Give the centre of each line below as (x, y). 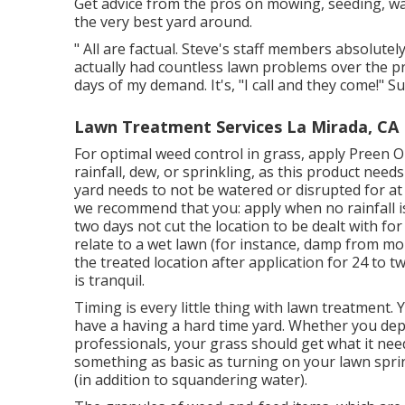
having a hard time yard (202, 326)
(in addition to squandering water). (191, 380)
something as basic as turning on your (207, 362)
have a (98, 326)
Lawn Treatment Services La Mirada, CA (236, 127)
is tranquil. (109, 281)
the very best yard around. (163, 22)
